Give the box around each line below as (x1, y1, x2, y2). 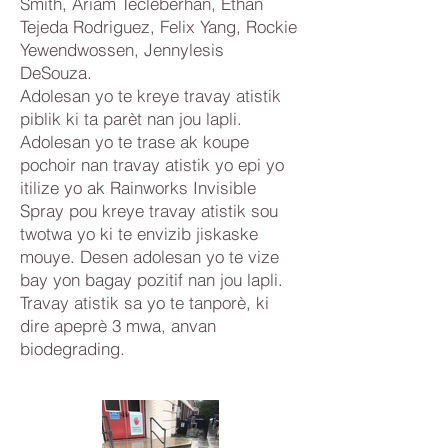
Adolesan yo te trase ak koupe (20, 131, 249, 152)
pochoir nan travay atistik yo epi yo (20, 154, 284, 175)
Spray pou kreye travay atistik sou (20, 200, 278, 221)
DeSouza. (20, 62, 92, 83)
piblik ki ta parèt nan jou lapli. (20, 108, 242, 129)
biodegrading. (20, 338, 125, 359)
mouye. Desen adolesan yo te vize (20, 246, 279, 267)
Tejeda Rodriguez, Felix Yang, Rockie (20, 16, 297, 37)
